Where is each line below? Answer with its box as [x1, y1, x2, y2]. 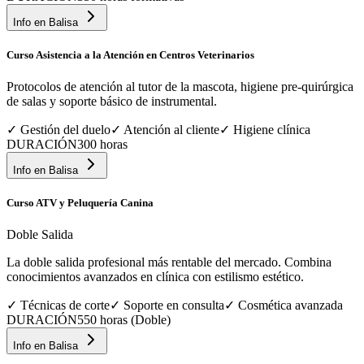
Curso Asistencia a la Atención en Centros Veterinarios [6, 48, 254, 61]
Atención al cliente [123, 123, 219, 137]
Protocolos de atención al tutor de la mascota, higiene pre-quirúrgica [6, 80, 353, 94]
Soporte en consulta [123, 298, 224, 313]
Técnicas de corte [20, 298, 110, 313]
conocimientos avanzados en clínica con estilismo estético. [6, 270, 304, 284]
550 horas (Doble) [77, 313, 171, 327]
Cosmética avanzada [238, 298, 343, 313]
